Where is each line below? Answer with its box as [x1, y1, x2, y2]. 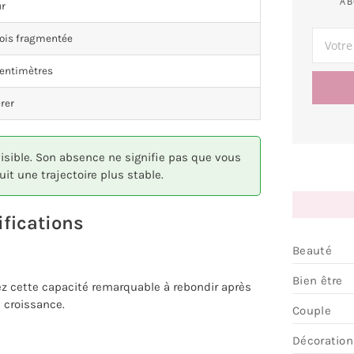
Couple [292, 303, 331, 318]
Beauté [292, 243, 332, 258]
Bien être [292, 273, 343, 288]
